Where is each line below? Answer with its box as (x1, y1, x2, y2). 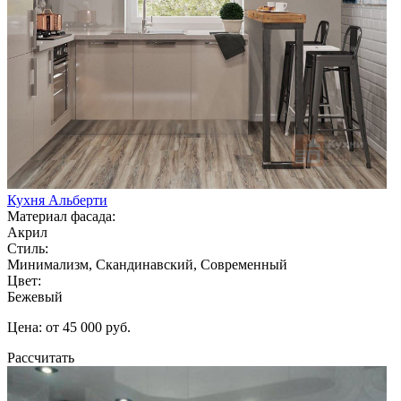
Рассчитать (7, 349, 74, 365)
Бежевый (7, 288, 63, 304)
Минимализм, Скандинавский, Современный (7, 256, 287, 272)
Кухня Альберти (7, 192, 107, 208)
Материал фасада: (7, 208, 115, 224)
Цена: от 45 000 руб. (7, 319, 131, 335)
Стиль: (7, 240, 48, 256)
